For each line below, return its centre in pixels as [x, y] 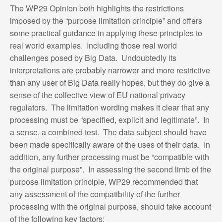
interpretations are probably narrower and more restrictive [110, 70]
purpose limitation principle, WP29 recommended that [104, 181]
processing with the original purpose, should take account [110, 206]
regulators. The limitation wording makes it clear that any [109, 107]
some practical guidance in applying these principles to [106, 33]
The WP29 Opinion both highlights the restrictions [97, 8]
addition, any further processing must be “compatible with [109, 157]
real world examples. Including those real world [93, 45]
